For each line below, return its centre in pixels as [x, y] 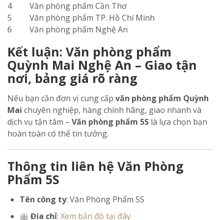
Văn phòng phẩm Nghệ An [79, 29]
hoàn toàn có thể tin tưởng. [58, 134]
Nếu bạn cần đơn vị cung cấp [61, 98]
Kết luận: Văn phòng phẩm [89, 52]
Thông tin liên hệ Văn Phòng [96, 166]
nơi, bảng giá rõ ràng [72, 78]
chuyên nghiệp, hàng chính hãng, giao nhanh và [112, 110]
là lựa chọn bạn [178, 122]
